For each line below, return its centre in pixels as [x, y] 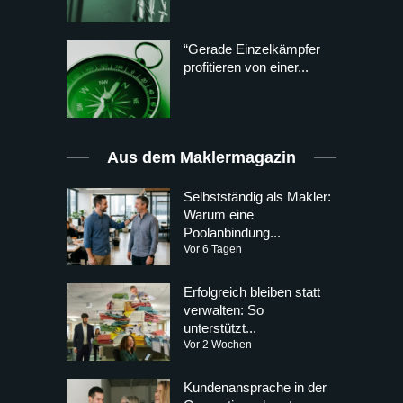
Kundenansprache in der [255, 388]
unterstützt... [220, 328]
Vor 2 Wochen [218, 345]
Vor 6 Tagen [213, 249]
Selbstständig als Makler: [257, 196]
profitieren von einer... [246, 67]
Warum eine [219, 214]
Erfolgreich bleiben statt [252, 292]
